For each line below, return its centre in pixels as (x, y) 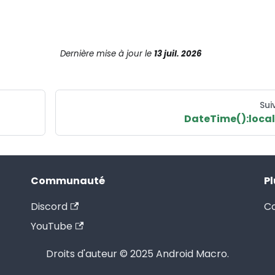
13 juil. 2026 (177, 53)
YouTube (52, 226)
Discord (49, 207)
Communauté (68, 181)
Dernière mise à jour (101, 53)
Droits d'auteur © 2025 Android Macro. (137, 254)
